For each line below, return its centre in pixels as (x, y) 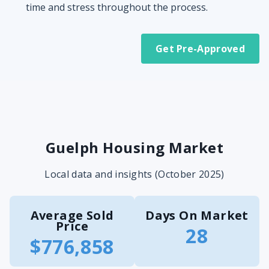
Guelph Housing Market (134, 147)
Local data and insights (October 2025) (134, 174)
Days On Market (197, 215)
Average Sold (72, 215)
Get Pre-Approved (200, 49)
